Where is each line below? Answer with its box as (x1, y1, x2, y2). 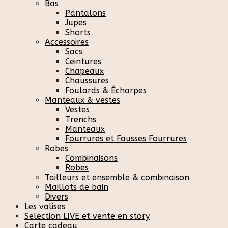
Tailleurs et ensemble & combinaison (45, 172, 189, 182)
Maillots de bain (45, 182, 108, 192)
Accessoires (45, 37, 89, 47)
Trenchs (65, 114, 96, 124)
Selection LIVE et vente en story (24, 211, 150, 221)
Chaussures (65, 75, 109, 85)
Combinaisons (65, 153, 118, 163)
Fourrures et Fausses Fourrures (65, 133, 187, 144)
